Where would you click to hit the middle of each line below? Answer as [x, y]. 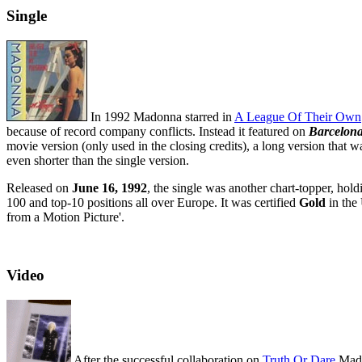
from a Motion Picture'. [65, 217]
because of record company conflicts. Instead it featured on [158, 131]
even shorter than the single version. [98, 160]
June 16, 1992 [109, 187]
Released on [39, 187]
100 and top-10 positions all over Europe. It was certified [153, 202]
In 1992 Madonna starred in [161, 116]
